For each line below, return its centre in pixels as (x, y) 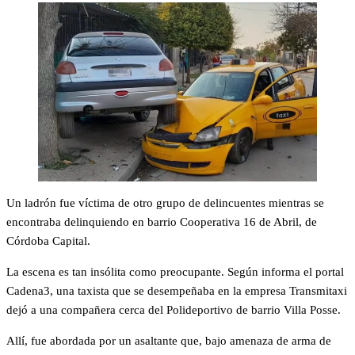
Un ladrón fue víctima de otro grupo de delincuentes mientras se (165, 202)
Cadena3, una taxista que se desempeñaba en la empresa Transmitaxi (177, 290)
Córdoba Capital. (48, 240)
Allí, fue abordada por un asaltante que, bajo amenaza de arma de (169, 340)
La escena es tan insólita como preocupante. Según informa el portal (175, 271)
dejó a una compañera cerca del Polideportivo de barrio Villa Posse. (174, 309)
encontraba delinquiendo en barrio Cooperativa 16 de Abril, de (162, 221)
